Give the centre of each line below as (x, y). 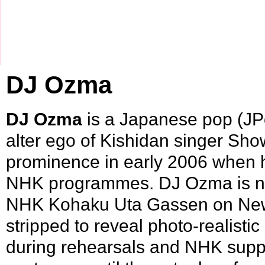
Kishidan (135, 140)
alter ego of (53, 140)
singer (198, 140)
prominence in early (87, 161)
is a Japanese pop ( (163, 119)
